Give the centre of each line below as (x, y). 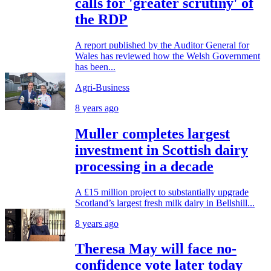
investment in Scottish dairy (162, 150)
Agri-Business (102, 87)
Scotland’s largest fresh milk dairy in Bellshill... (165, 203)
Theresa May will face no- (156, 249)
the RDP (101, 19)
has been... (95, 67)
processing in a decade (144, 166)
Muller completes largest (152, 133)
